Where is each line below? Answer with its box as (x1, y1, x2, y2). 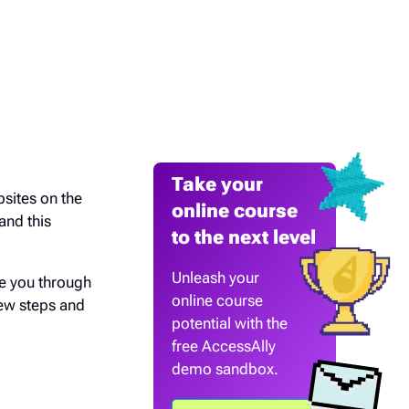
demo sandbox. (172, 360, 278, 378)
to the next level (172, 226, 316, 248)
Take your (172, 173, 263, 195)
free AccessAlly (172, 337, 276, 355)
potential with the (172, 314, 288, 332)
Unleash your (172, 268, 259, 287)
